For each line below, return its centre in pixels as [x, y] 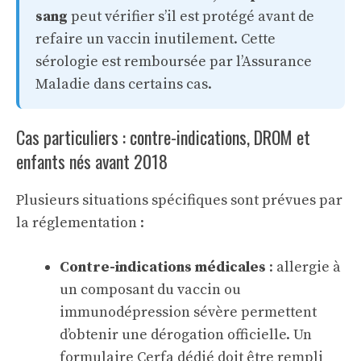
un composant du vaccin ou [150, 289]
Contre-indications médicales [163, 267]
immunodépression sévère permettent [188, 312]
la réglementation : [80, 222]
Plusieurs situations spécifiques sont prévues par [179, 200]
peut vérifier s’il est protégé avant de [191, 16]
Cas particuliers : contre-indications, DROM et [163, 137]
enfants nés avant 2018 [92, 161]
